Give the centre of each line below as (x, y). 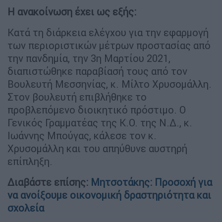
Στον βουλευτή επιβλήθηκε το (77, 97)
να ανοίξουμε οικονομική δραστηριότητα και (109, 195)
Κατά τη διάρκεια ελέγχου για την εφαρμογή (108, 32)
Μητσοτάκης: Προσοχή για (151, 182)
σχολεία (26, 208)
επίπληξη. (30, 161)
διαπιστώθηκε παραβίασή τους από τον (97, 71)
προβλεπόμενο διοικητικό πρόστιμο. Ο (97, 110)
